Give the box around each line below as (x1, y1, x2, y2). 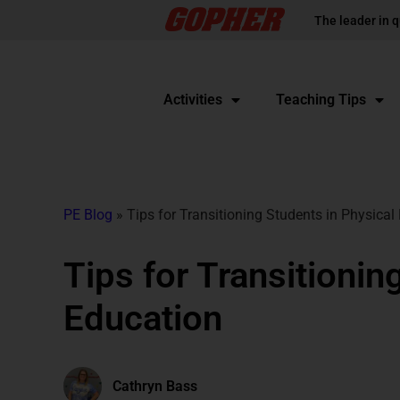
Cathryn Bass (112, 378, 197, 395)
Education (62, 297, 222, 339)
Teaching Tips (275, 91, 366, 108)
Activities (162, 91, 222, 108)
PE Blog (62, 206, 112, 223)
